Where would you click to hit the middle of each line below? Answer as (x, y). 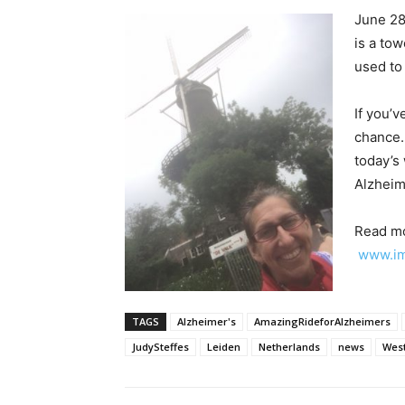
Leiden (224, 346)
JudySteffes (160, 346)
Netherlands (289, 346)
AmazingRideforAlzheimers (322, 321)
